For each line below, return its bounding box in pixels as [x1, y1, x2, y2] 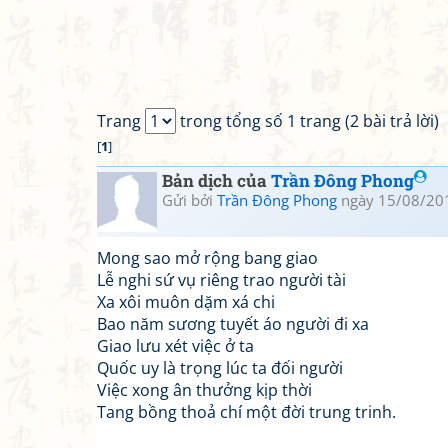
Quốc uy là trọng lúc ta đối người [97, 357, 343, 379]
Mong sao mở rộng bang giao [97, 247, 318, 269]
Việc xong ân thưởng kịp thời [97, 379, 312, 401]
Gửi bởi [162, 190, 217, 210]
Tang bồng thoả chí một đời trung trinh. [97, 401, 396, 423]
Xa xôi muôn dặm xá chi [97, 291, 275, 313]
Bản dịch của [162, 169, 271, 192]
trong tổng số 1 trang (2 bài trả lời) [176, 110, 439, 132]
